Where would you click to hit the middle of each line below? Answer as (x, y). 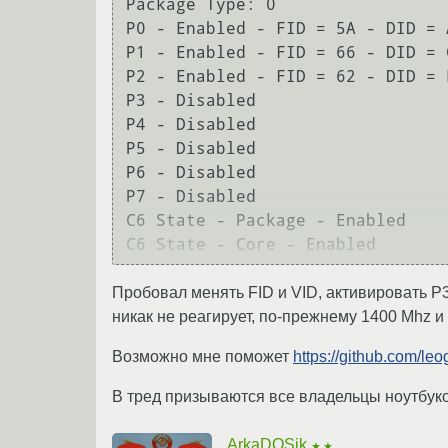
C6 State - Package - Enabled (266, 221)
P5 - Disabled (191, 149)
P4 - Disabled (191, 125)
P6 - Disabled (191, 173)
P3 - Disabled (191, 101)
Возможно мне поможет (202, 356)
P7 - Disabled (191, 197)
